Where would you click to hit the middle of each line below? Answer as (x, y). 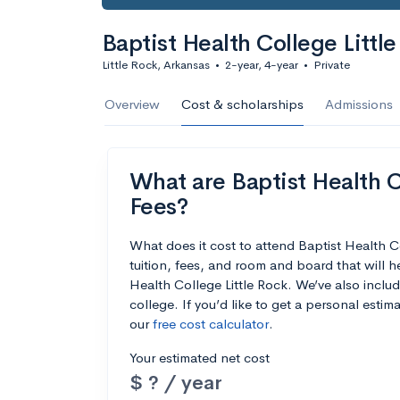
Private (332, 65)
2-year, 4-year (262, 65)
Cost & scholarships (242, 104)
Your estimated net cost (200, 358)
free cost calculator (211, 324)
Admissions (359, 104)
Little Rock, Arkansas (156, 65)
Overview (132, 104)
